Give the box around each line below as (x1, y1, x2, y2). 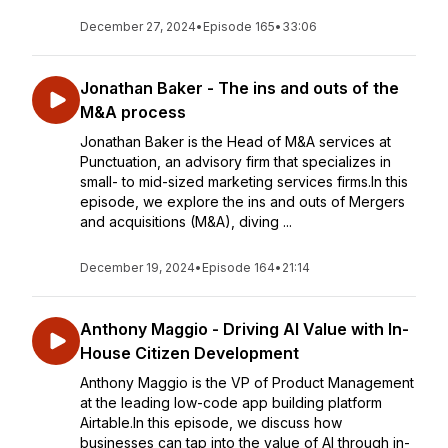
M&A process (80, 102, 186, 122)
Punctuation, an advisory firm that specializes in (80, 153, 391, 170)
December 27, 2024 (80, 19, 196, 34)
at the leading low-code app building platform (80, 394, 382, 411)
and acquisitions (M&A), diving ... (80, 213, 292, 230)
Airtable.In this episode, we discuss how (80, 414, 342, 431)
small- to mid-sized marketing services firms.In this (80, 173, 408, 190)
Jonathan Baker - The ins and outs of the (80, 78, 399, 98)
